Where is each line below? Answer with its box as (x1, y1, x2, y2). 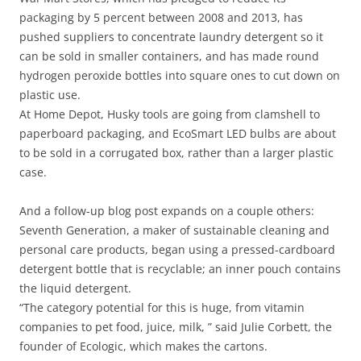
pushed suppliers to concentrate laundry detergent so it (19, 29, 323, 44)
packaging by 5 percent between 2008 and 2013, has (19, 10, 303, 25)
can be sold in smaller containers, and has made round (19, 48, 319, 64)
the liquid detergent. (19, 280, 131, 296)
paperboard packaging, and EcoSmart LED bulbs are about (19, 126, 336, 141)
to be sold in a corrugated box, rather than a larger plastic (19, 145, 334, 160)
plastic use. (19, 87, 81, 102)
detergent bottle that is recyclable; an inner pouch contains (19, 261, 341, 276)
